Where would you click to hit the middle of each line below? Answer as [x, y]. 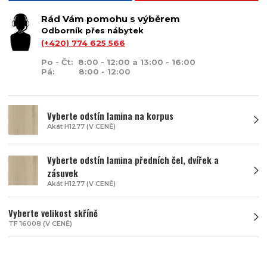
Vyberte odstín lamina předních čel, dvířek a [133, 160]
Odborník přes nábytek [92, 31]
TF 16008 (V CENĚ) [40, 224]
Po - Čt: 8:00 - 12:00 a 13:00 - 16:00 [118, 62]
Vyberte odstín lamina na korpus [110, 116]
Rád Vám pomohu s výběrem [111, 19]
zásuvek [63, 173]
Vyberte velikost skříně [53, 213]
